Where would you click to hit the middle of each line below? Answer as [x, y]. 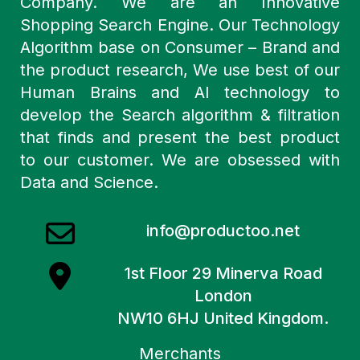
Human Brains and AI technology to [180, 93]
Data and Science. [89, 183]
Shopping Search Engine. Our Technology [180, 25]
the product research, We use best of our [180, 70]
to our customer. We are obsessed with [180, 160]
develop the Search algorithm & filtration [180, 115]
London [223, 296]
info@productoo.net [223, 231]
